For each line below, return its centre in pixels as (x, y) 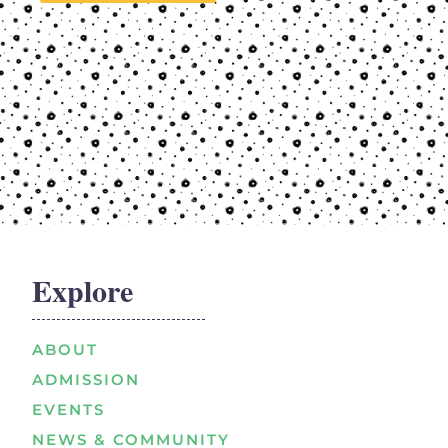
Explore (83, 290)
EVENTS (69, 410)
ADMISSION (86, 380)
